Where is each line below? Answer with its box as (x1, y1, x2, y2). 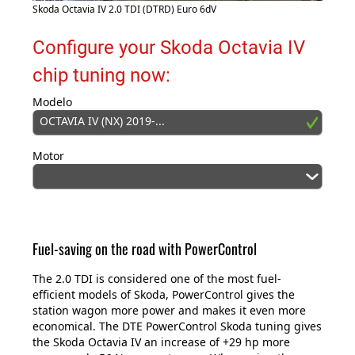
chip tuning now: (32, 64, 170, 87)
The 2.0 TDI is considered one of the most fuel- (32, 271, 281, 287)
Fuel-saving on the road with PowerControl (32, 239, 257, 260)
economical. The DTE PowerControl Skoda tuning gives (32, 319, 322, 334)
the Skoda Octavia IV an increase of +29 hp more (32, 334, 290, 350)
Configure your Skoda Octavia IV (32, 36, 305, 59)
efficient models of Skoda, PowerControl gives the (32, 287, 295, 303)
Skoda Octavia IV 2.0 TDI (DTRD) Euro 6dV (32, 2, 216, 17)
